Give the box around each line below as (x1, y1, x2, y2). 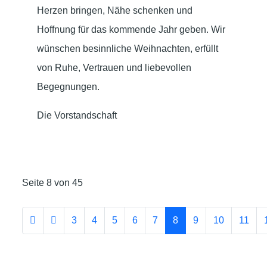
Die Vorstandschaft (37, 110, 117, 120)
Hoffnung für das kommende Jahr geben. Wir (37, 24, 225, 35)
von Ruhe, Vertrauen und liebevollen (37, 62, 191, 73)
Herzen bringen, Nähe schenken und (37, 5, 193, 15)
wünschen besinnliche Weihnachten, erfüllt (37, 43, 218, 54)
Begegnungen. (37, 81, 100, 92)
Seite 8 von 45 (22, 177, 83, 188)
